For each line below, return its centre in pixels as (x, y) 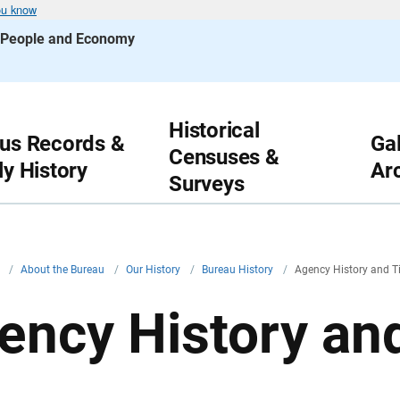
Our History (154, 270)
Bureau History (239, 270)
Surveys (207, 184)
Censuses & (224, 157)
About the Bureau (64, 270)
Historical (214, 130)
